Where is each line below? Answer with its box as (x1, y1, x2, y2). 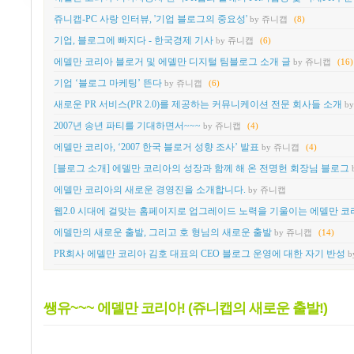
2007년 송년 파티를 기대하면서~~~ (54, 119, 201, 131)
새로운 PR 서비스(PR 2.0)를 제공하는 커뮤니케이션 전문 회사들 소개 (54, 98, 342, 110)
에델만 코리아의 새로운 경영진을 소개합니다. (54, 184, 246, 196)
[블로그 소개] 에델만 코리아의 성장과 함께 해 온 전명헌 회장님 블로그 (54, 163, 349, 175)
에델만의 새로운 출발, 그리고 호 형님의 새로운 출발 (54, 227, 272, 239)
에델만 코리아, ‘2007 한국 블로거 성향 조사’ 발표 (54, 141, 259, 153)
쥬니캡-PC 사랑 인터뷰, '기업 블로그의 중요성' (54, 13, 247, 24)
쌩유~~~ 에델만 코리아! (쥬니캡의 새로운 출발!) (43, 299, 327, 316)
